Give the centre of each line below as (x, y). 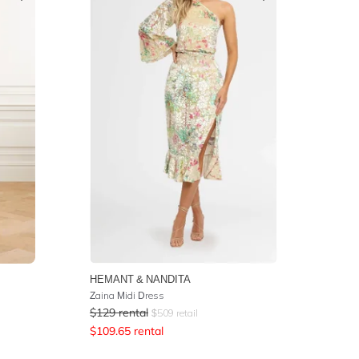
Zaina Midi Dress (127, 295)
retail (186, 313)
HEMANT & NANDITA (140, 278)
